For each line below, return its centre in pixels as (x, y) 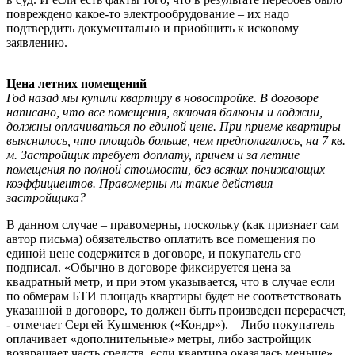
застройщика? (46, 197)
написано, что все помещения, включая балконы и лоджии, (164, 112)
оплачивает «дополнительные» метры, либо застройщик (159, 338)
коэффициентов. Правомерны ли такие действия (139, 183)
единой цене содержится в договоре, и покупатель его (154, 253)
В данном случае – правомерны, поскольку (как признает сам (173, 224)
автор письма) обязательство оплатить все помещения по (161, 239)
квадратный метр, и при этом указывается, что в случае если (171, 281)
